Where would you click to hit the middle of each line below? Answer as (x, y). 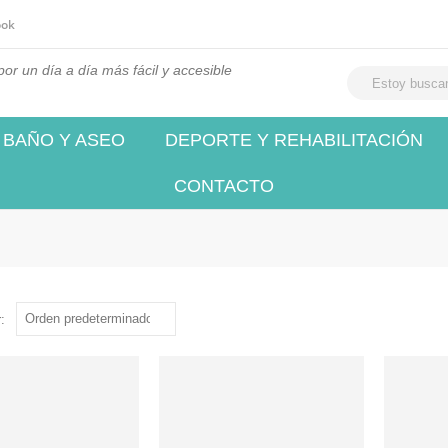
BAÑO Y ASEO (63, 140)
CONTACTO (224, 186)
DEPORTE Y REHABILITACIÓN (293, 140)
